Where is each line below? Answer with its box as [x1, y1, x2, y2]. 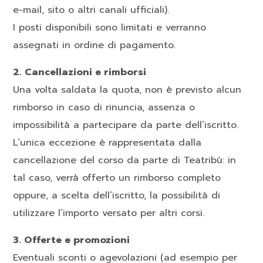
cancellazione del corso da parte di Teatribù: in [13, 153, 237, 168]
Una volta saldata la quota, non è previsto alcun [13, 83, 242, 97]
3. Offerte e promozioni [13, 233, 130, 248]
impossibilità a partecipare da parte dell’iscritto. [13, 118, 239, 133]
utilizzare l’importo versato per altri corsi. [13, 206, 205, 221]
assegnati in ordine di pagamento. [13, 38, 176, 53]
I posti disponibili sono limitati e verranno [13, 21, 207, 35]
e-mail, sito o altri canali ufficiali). [13, 3, 170, 18]
